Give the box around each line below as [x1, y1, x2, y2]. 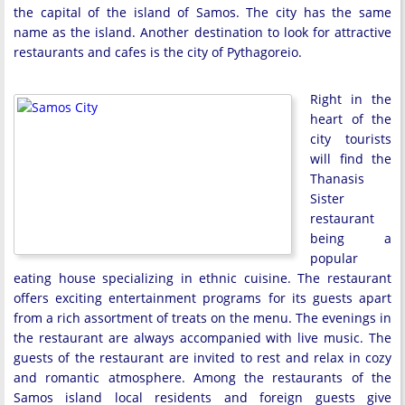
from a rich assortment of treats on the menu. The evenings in [14, 308, 391, 326]
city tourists [310, 129, 391, 147]
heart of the [310, 109, 391, 127]
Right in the [310, 89, 391, 108]
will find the [310, 149, 391, 167]
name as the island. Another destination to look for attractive [14, 23, 391, 41]
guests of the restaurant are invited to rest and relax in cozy [14, 348, 391, 366]
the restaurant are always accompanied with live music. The [14, 328, 391, 346]
